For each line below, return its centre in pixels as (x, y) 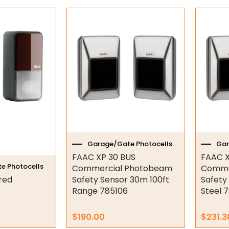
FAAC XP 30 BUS (104, 157)
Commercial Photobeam (122, 168)
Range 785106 (100, 191)
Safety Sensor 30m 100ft (120, 179)
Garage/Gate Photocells (130, 144)
